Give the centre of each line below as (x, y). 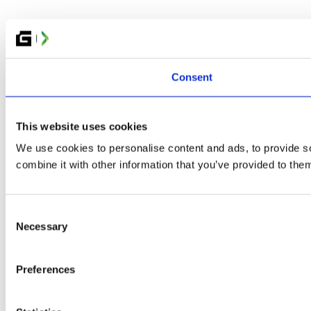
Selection (26, 229)
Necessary (42, 226)
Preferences (46, 269)
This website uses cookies (82, 126)
